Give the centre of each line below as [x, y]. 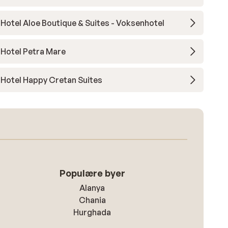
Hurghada [92, 212]
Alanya [92, 188]
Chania [92, 200]
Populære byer [92, 173]
